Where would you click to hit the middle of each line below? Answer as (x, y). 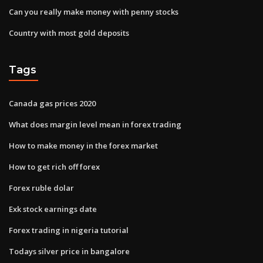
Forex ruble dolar (41, 188)
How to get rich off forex (54, 166)
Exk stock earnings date (53, 209)
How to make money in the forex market (83, 145)
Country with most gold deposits (69, 33)
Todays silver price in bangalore (69, 251)
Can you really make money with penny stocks (94, 11)
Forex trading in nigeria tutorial (69, 230)
